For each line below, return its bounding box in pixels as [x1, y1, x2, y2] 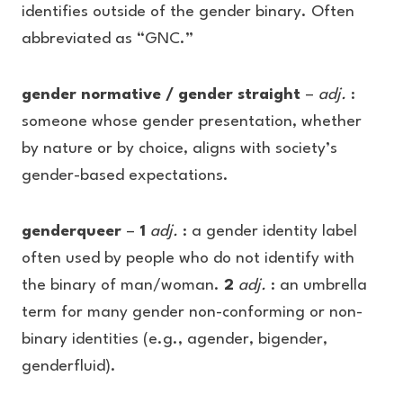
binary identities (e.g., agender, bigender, [22, 332, 327, 347]
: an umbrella [271, 278, 367, 293]
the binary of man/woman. [22, 278, 224, 293]
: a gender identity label [178, 224, 357, 239]
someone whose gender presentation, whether [22, 114, 362, 130]
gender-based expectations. [22, 168, 228, 184]
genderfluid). [22, 359, 116, 374]
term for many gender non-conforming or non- [22, 305, 363, 320]
